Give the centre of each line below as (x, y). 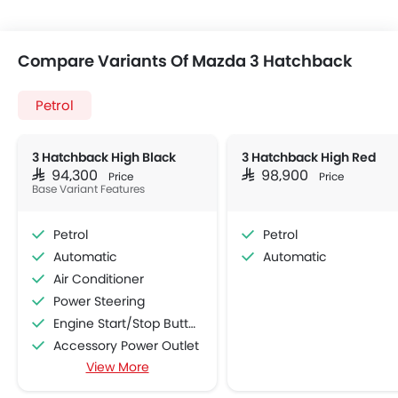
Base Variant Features (88, 189)
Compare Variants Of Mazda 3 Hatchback (185, 61)
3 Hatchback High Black (104, 158)
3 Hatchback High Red (309, 158)
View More (117, 367)
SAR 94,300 (68, 175)
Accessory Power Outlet (126, 346)
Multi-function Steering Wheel (124, 368)
